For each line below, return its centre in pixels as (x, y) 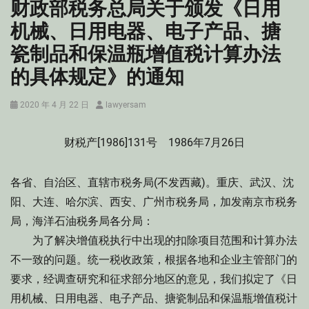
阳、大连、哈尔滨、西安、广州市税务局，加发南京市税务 (154, 202)
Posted (23, 104)
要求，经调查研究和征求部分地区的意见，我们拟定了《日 (154, 279)
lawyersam (126, 105)
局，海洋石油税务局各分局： (82, 221)
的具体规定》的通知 (97, 76)
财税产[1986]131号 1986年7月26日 (154, 142)
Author (108, 104)
